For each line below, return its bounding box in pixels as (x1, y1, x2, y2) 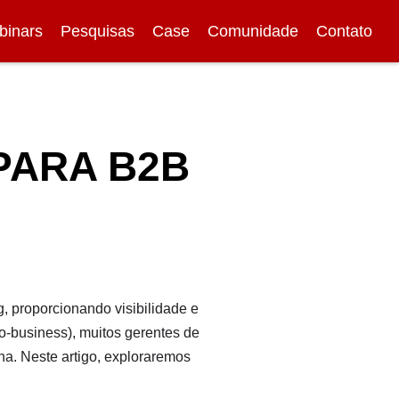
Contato (316, 21, 372, 40)
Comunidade (208, 21, 298, 40)
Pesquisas (61, 21, 134, 40)
